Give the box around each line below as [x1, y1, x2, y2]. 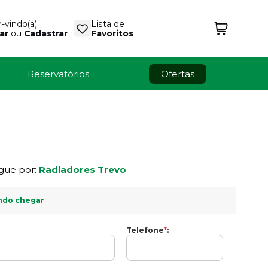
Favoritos [90, 28, 133, 39]
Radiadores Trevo [39, 163, 127, 175]
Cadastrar [23, 28, 68, 39]
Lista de [90, 18, 124, 29]
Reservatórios [28, 68, 89, 80]
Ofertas [161, 68, 194, 80]
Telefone [126, 225, 165, 234]
